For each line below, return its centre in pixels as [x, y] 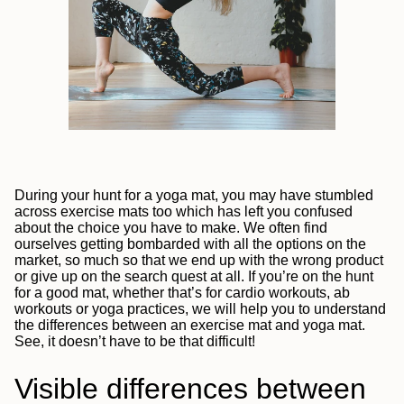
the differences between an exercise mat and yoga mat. [190, 325]
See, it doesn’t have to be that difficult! [135, 341]
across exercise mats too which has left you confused [184, 211]
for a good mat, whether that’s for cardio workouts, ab [182, 292]
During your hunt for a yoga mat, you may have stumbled [194, 195]
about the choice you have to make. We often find [171, 227]
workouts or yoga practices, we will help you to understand [200, 308]
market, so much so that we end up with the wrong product [199, 260]
